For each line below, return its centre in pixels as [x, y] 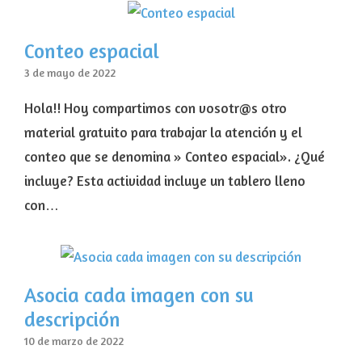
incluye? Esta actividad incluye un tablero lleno [165, 181]
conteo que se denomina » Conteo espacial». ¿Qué [175, 157]
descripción [72, 320]
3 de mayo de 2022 [70, 73]
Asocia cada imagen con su [139, 295]
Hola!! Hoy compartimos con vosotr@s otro [156, 108]
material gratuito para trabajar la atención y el [163, 133]
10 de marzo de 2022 [74, 341]
